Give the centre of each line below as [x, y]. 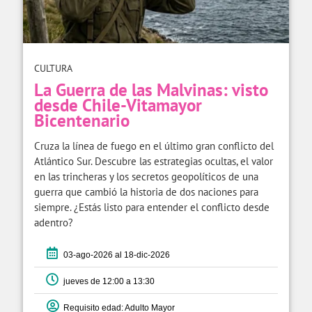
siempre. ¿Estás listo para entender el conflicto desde [152, 207]
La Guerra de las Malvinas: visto [151, 89]
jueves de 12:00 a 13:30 [107, 281]
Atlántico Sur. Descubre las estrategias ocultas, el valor [154, 161]
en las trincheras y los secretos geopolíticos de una [146, 176]
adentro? [54, 222]
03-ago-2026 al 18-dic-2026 [115, 255]
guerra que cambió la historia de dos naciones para [146, 192]
